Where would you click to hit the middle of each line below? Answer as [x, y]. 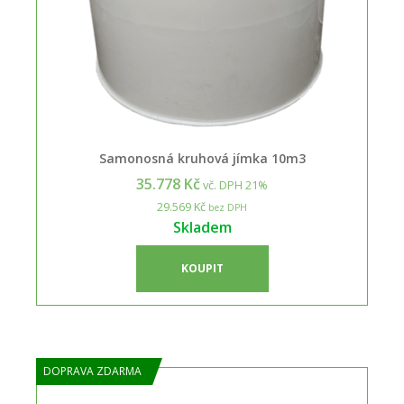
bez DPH [226, 207]
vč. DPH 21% [234, 185]
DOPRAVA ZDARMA [92, 371]
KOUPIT [202, 268]
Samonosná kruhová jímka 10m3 [202, 158]
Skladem [202, 227]
